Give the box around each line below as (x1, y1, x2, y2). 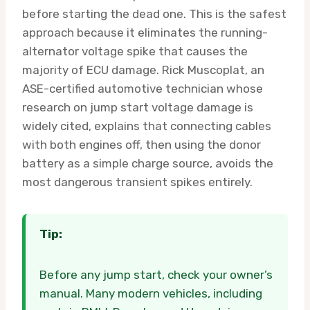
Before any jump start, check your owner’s (39, 267, 273, 282)
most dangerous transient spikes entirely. (22, 174, 253, 189)
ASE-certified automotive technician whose (22, 81, 263, 95)
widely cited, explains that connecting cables (22, 118, 271, 133)
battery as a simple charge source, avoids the (22, 156, 273, 170)
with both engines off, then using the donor (22, 137, 261, 152)
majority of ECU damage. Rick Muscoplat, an (22, 62, 264, 77)
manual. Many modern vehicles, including (39, 286, 262, 300)
